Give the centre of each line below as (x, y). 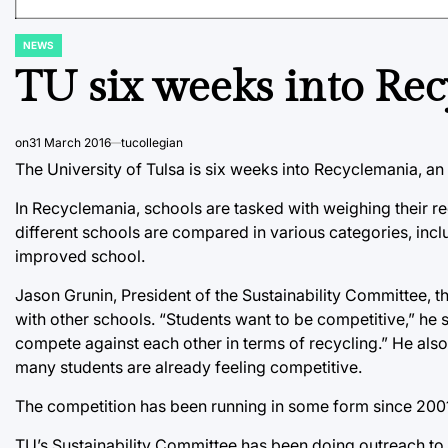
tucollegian (152, 142)
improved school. (80, 255)
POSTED (34, 50)
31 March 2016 (70, 142)
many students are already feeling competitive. (188, 366)
